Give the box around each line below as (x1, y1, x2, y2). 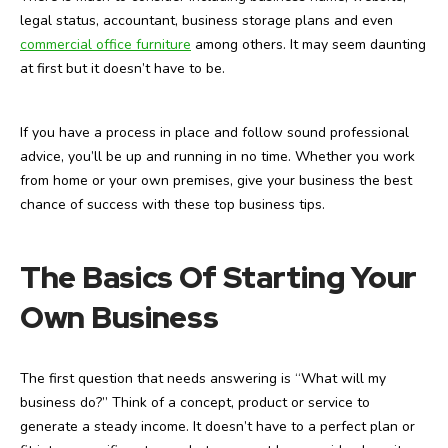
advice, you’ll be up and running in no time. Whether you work (20, 146, 415, 166)
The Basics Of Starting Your (20, 256, 417, 297)
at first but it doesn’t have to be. (20, 58, 225, 78)
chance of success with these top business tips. (20, 194, 325, 214)
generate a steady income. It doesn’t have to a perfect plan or (20, 416, 415, 436)
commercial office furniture (20, 34, 191, 54)
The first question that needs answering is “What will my (20, 368, 386, 388)
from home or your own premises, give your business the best (20, 170, 412, 190)
